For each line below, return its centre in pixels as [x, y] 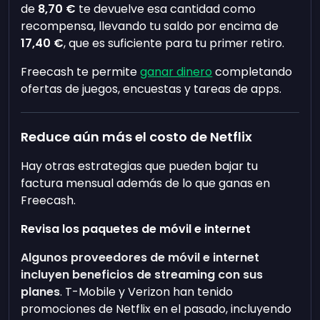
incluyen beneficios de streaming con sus [142, 275]
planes [41, 292]
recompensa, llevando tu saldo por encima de [150, 26]
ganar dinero [176, 72]
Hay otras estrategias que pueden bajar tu [140, 166]
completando [252, 72]
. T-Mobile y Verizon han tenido [147, 292]
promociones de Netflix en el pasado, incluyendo [156, 309]
